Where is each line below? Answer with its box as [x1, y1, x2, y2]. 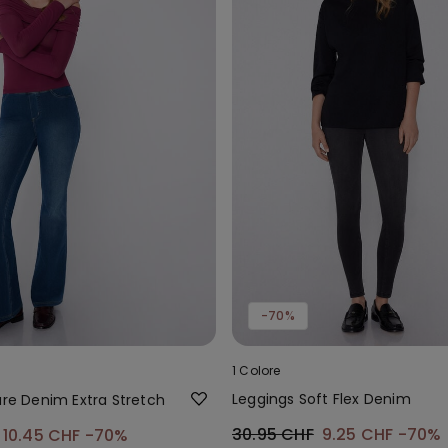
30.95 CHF [232, 422, 314, 446]
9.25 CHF [321, 422, 398, 446]
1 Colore [232, 361, 281, 379]
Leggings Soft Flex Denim [232, 388, 411, 409]
